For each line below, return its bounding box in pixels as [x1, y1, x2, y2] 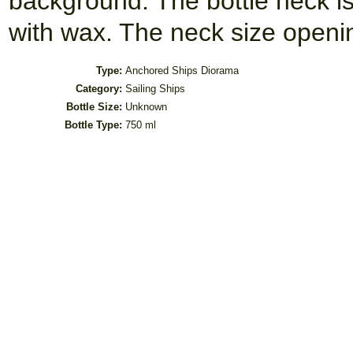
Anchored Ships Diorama [125, 65, 239, 76]
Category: [76, 83, 122, 95]
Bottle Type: [65, 119, 122, 131]
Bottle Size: [66, 101, 122, 113]
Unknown [125, 101, 167, 113]
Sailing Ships [125, 83, 185, 95]
